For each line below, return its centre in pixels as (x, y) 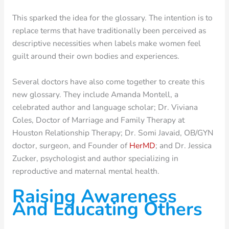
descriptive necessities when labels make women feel (106, 43)
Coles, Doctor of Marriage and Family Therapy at (98, 120)
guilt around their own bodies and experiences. (96, 56)
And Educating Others (107, 209)
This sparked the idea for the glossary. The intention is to (112, 18)
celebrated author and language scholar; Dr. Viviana (105, 107)
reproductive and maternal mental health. (86, 171)
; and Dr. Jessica (183, 145)
